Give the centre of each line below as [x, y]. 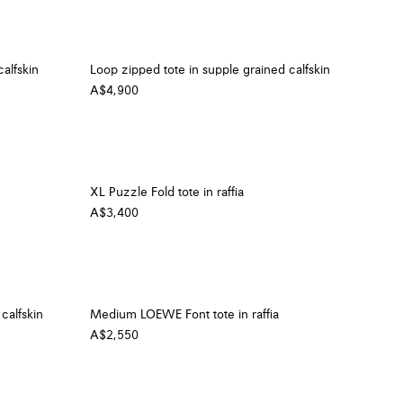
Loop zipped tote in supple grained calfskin [210, 71]
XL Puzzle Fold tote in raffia [167, 193]
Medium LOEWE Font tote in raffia [184, 315]
